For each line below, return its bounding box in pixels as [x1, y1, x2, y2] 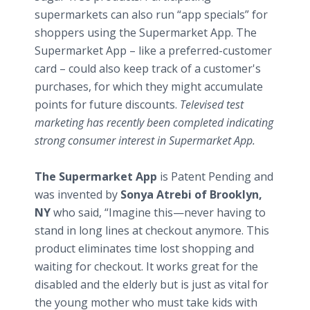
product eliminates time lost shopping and [35, 241, 254, 256]
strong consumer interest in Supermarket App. [35, 133, 258, 148]
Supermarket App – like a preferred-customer [35, 43, 272, 58]
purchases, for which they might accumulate [35, 79, 263, 94]
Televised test [180, 97, 244, 112]
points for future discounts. [35, 97, 180, 112]
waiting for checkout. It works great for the [35, 259, 258, 274]
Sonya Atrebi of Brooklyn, [120, 187, 262, 202]
